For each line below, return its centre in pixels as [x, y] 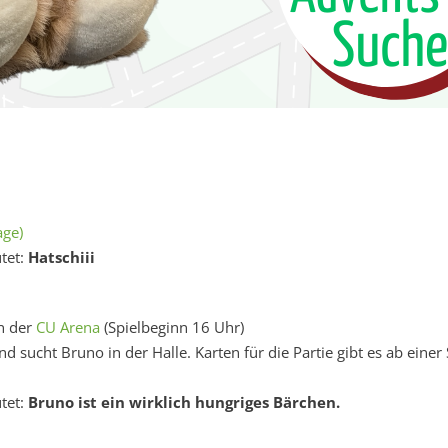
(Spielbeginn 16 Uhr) [172, 327]
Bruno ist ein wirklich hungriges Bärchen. [186, 402]
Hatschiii [61, 257]
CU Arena [68, 327]
